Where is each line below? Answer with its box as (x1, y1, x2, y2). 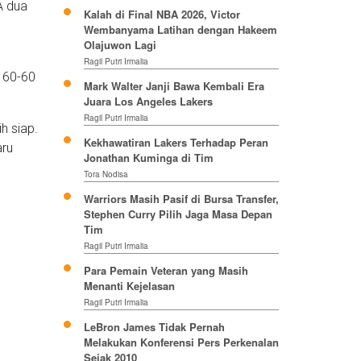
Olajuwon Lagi (83, 37, 156, 53)
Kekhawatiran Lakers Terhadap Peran (83, 135, 268, 151)
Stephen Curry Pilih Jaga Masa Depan (83, 206, 272, 222)
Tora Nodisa (83, 168, 128, 180)
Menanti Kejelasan (83, 278, 175, 294)
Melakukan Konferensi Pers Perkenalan (83, 334, 279, 351)
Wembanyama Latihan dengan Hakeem (83, 22, 277, 38)
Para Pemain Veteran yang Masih (83, 263, 248, 279)
